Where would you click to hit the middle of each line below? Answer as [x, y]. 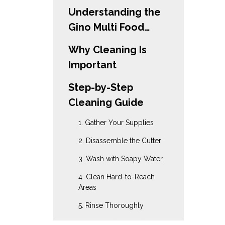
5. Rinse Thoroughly [111, 205]
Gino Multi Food [106, 27]
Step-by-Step [101, 87]
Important [92, 65]
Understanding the [115, 12]
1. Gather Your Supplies [116, 123]
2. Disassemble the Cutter [120, 141]
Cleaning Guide [106, 102]
